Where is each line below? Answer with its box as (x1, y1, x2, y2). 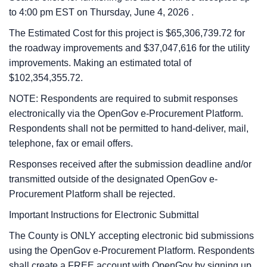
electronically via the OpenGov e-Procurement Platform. (9, 108, 243, 119)
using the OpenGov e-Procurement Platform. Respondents (9, 246, 254, 256)
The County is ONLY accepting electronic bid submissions (9, 231, 254, 241)
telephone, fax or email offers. (9, 138, 133, 148)
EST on (55, 7, 90, 17)
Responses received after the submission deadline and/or (9, 159, 252, 169)
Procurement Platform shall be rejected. (9, 189, 175, 199)
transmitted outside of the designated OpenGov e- (9, 174, 218, 184)
